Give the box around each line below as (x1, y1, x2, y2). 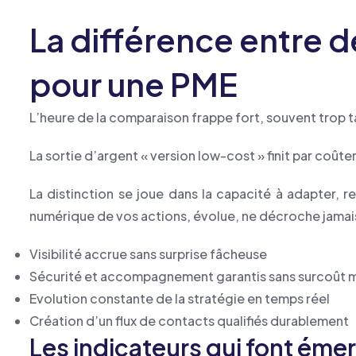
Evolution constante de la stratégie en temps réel (29, 290, 330, 307)
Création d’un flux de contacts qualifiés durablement (29, 312, 349, 329)
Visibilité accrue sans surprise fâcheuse (29, 246, 267, 262)
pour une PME (29, 64, 238, 104)
